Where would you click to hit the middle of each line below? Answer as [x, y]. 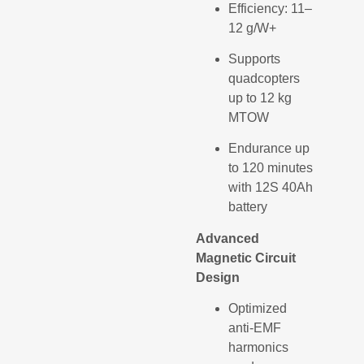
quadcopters [264, 78]
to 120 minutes [271, 168]
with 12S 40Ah [271, 188]
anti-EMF [255, 328]
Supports [255, 58]
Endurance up [269, 149]
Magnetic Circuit [246, 258]
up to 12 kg [260, 97]
